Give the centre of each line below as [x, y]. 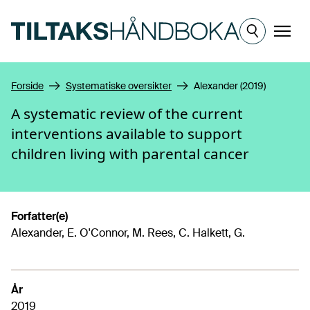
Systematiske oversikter [119, 86]
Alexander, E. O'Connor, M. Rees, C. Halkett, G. [128, 233]
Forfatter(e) [39, 216]
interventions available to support [127, 134]
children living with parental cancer [130, 154]
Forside [27, 86]
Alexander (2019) [230, 86]
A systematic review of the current [127, 113]
